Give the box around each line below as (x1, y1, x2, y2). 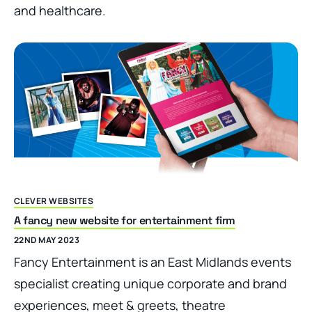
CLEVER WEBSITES (14, 194, 94, 207)
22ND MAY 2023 (14, 233, 80, 246)
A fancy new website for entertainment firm (14, 212, 235, 228)
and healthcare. (14, 2, 106, 19)
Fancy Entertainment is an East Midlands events (14, 253, 291, 270)
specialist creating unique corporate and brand (14, 274, 287, 292)
